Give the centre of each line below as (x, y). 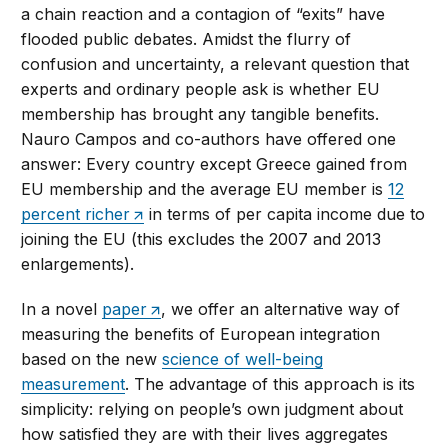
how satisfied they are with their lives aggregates (205, 434)
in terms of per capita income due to (285, 214)
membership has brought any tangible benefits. (200, 114)
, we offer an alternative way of (281, 309)
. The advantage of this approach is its (270, 384)
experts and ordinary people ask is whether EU (201, 89)
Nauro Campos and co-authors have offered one (209, 139)
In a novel (62, 309)
